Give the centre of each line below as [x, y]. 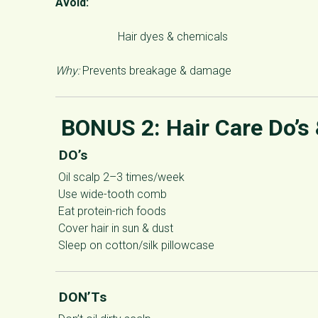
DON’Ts [81, 297]
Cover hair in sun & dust [114, 228]
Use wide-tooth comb [111, 194]
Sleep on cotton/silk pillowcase [135, 245]
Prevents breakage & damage [155, 70]
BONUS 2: [111, 127]
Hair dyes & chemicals [173, 36]
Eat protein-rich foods [111, 211]
